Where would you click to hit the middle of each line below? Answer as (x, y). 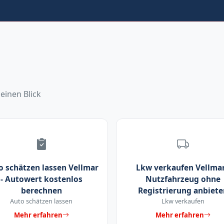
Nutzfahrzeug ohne (183, 179)
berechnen (41, 191)
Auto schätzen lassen (41, 201)
